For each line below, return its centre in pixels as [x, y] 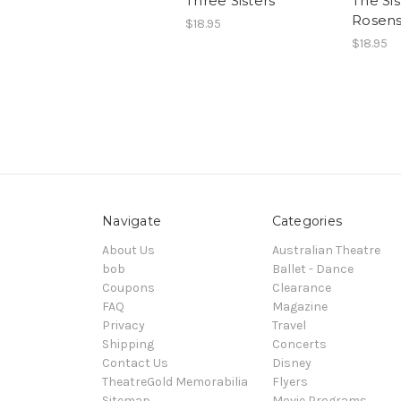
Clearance [301, 288]
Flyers [290, 382]
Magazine [299, 307]
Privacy [124, 326]
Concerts [299, 345]
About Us [128, 251]
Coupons [128, 288]
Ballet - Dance [312, 269]
